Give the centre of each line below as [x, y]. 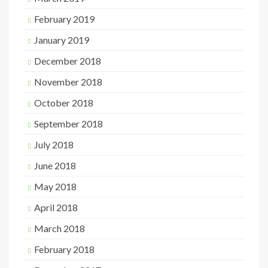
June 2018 [55, 165]
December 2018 [68, 61]
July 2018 [54, 144]
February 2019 [64, 19]
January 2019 [62, 40]
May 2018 [55, 186]
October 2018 [64, 103]
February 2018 [64, 249]
